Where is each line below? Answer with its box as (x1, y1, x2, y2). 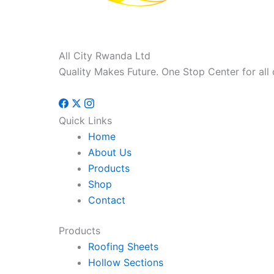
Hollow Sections (88, 256, 163, 269)
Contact (88, 194, 125, 207)
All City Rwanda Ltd (59, 50, 150, 62)
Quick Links (59, 114, 112, 127)
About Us (88, 146, 131, 159)
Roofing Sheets (88, 240, 158, 253)
